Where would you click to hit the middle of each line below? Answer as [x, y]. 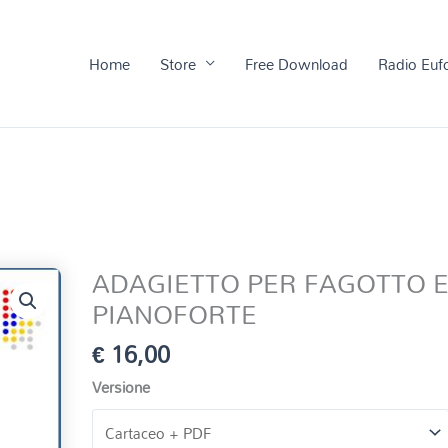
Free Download [296, 63]
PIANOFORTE [175, 314]
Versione [121, 386]
